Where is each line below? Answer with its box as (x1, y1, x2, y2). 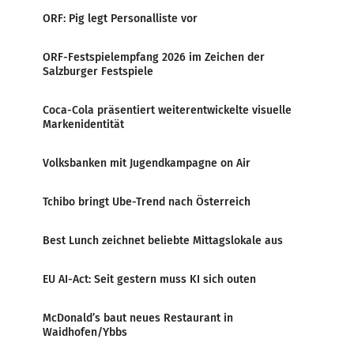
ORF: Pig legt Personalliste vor (43, 12, 198, 25)
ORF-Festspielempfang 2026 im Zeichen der (43, 51, 265, 64)
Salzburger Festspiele (43, 65, 153, 78)
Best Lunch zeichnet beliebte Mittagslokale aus (43, 234, 283, 247)
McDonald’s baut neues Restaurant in (43, 311, 233, 325)
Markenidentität (43, 118, 124, 131)
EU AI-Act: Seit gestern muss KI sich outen (43, 273, 256, 286)
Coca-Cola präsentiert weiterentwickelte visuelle (43, 104, 292, 117)
